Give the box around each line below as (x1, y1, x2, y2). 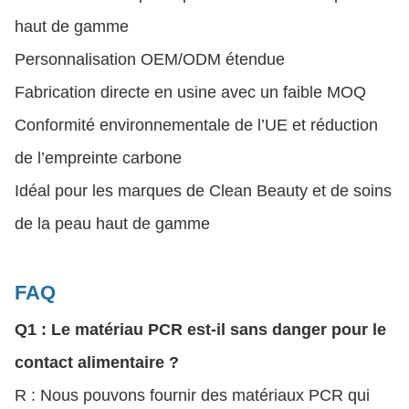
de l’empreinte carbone (15, 148, 182, 167)
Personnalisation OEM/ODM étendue (15, 49, 285, 68)
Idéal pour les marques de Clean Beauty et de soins (15, 181, 392, 200)
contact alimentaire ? (15, 352, 179, 372)
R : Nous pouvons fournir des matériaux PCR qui (15, 385, 370, 404)
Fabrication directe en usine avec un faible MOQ (15, 82, 366, 101)
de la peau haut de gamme (15, 214, 210, 233)
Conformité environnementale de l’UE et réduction (15, 115, 378, 134)
